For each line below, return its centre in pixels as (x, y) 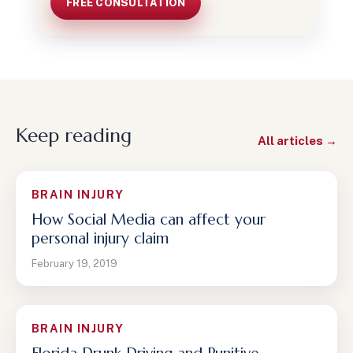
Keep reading (74, 136)
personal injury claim (100, 238)
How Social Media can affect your (149, 219)
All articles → (297, 141)
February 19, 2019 (74, 264)
